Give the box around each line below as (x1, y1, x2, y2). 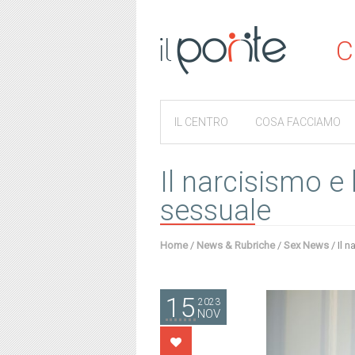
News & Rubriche (197, 239, 275, 251)
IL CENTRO (174, 116, 228, 128)
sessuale (160, 194, 271, 227)
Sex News (284, 239, 329, 251)
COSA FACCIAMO (255, 116, 341, 128)
